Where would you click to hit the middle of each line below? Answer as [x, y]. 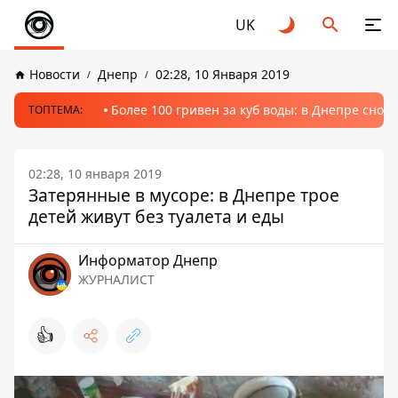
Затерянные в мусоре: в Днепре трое [184, 195]
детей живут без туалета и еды [156, 216]
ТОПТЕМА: [56, 110]
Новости [55, 74]
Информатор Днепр [148, 260]
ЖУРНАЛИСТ [116, 279]
